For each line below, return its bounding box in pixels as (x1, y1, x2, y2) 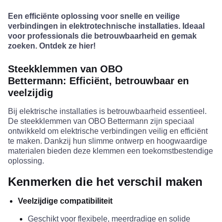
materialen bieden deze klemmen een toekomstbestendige (8, 147, 213, 156)
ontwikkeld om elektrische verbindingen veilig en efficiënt (8, 127, 208, 136)
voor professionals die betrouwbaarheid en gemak (8, 32, 197, 41)
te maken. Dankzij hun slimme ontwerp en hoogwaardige (8, 137, 207, 146)
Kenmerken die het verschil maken (8, 175, 203, 189)
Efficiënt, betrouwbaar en (69, 75, 189, 87)
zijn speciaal (148, 117, 194, 126)
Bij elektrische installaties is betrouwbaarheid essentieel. (8, 107, 207, 116)
